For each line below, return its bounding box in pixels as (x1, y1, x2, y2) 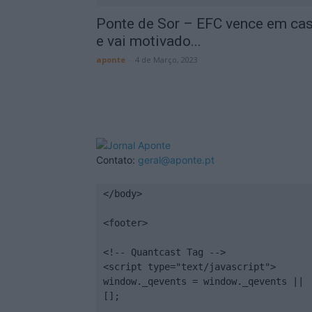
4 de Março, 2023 (135, 54, 198, 65)
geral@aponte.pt (138, 154, 214, 166)
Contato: (96, 154, 138, 166)
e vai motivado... (96, 33, 201, 49)
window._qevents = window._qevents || (103, 276, 304, 287)
